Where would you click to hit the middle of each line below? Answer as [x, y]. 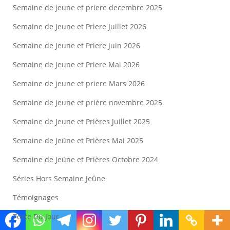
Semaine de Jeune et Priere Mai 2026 [76, 65]
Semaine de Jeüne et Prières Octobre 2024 [85, 160]
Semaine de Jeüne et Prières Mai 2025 [78, 141]
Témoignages [36, 198]
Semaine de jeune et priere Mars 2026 [79, 84]
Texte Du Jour [36, 217]
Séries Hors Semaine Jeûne [59, 179]
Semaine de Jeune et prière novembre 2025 [88, 103]
